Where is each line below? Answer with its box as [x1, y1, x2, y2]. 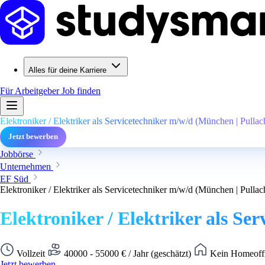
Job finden [62, 86, 101, 96]
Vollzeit [14, 248, 47, 258]
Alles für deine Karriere [28, 66, 106, 75]
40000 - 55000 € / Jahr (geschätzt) [62, 248, 193, 258]
